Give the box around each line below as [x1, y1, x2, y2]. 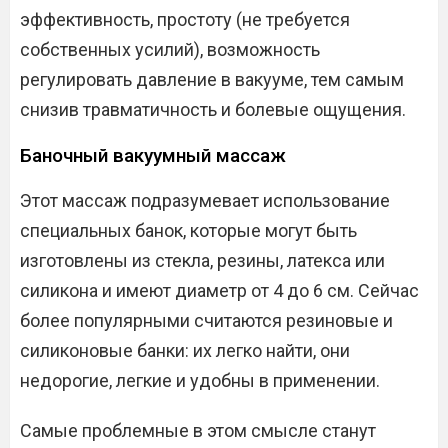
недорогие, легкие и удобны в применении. [20, 370, 380, 392]
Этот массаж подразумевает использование [20, 190, 390, 212]
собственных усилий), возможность [20, 39, 320, 61]
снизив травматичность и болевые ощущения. [20, 99, 406, 121]
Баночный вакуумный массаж [20, 144, 286, 168]
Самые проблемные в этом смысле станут [20, 420, 376, 442]
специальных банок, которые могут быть [20, 220, 357, 242]
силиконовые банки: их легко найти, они [20, 340, 350, 362]
